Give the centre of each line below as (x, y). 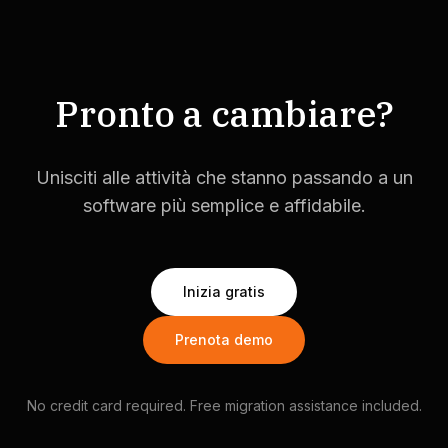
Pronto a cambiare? (224, 113)
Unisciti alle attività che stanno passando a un (224, 177)
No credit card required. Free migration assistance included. (224, 405)
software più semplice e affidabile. (224, 205)
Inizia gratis (224, 291)
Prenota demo (224, 339)
